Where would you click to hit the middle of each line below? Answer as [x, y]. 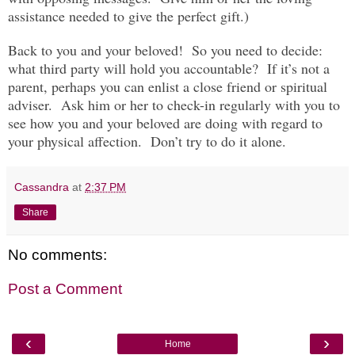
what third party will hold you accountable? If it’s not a [169, 68]
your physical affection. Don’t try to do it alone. [147, 141]
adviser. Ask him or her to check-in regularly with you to [174, 104]
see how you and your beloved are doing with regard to [165, 122]
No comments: [57, 254]
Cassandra [42, 187]
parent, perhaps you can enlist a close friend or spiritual [168, 86]
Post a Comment [65, 289]
